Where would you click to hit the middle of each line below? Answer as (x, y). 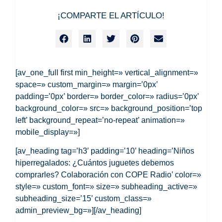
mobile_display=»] (48, 132)
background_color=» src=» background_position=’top (109, 108)
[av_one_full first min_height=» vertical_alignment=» (107, 72)
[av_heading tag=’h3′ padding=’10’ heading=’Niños (105, 151)
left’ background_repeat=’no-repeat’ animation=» (100, 120)
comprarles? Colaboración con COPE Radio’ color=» (109, 174)
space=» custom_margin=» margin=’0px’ (87, 84)
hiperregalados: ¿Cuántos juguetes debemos (95, 163)
